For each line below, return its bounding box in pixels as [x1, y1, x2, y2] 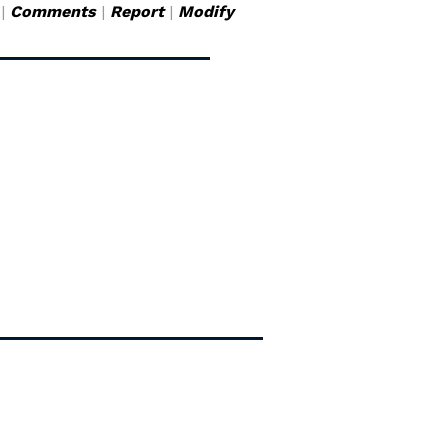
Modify [178, 2, 234, 21]
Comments [10, 2, 96, 21]
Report [110, 2, 164, 21]
